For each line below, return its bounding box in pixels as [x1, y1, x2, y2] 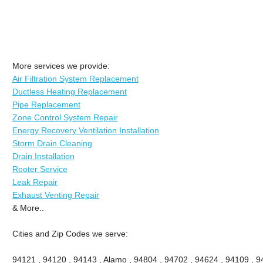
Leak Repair [12, 177, 58, 187]
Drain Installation [12, 151, 75, 161]
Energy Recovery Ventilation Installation [12, 125, 159, 135]
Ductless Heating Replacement [12, 86, 127, 96]
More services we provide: [12, 60, 110, 70]
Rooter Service [12, 164, 68, 174]
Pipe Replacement [12, 99, 80, 109]
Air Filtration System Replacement [12, 73, 139, 83]
